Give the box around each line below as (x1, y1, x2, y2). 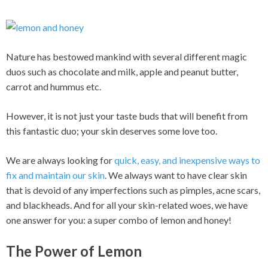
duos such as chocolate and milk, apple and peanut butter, (6, 66, 238, 78)
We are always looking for (6, 154, 114, 166)
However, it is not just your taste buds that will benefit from (6, 110, 248, 122)
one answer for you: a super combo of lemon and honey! (6, 214, 232, 226)
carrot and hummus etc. (6, 81, 101, 93)
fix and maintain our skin (6, 169, 105, 181)
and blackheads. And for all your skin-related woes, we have (6, 199, 248, 211)
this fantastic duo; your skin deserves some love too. (6, 125, 217, 137)
